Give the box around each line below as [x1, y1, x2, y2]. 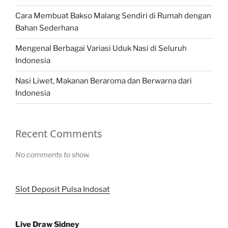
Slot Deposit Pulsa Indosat [15, 184, 110, 194]
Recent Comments [15, 126, 102, 140]
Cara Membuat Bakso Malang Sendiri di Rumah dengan [15, 11, 211, 21]
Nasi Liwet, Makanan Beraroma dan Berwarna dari [15, 76, 192, 86]
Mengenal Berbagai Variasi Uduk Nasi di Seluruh [15, 44, 187, 53]
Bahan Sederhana [15, 23, 78, 33]
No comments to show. [15, 150, 90, 159]
